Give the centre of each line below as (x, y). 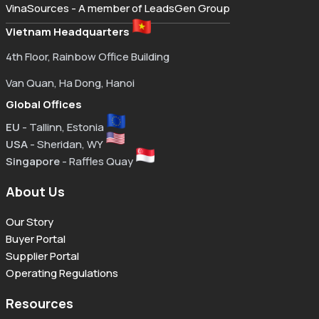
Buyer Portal (36, 239)
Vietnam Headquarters (68, 32)
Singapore (33, 162)
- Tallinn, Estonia (62, 127)
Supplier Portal (42, 256)
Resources (40, 304)
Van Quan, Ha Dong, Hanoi (70, 83)
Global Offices (44, 105)
